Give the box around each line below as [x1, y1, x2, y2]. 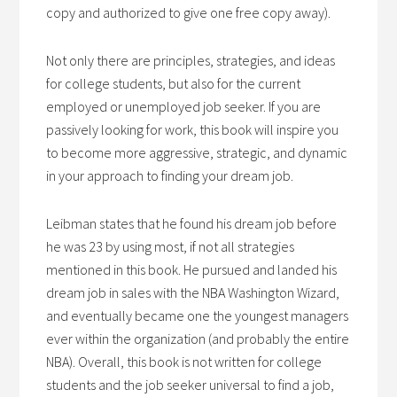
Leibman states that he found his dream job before [46, 214, 338, 232]
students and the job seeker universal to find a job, [46, 376, 335, 393]
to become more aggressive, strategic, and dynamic [46, 144, 348, 161]
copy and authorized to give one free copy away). [46, 4, 331, 21]
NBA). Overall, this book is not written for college [46, 353, 323, 370]
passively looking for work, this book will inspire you [46, 121, 339, 138]
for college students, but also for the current [46, 74, 301, 92]
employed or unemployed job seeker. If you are [46, 97, 322, 115]
